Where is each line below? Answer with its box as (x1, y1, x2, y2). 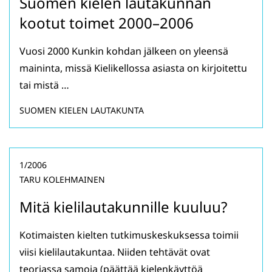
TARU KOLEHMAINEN (19, 174, 105, 186)
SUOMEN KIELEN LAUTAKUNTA (19, 104, 144, 117)
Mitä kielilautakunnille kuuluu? (19, 197, 227, 217)
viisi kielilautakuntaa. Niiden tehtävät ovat (19, 245, 210, 259)
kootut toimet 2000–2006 (19, 13, 194, 33)
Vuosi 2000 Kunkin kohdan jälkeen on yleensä (19, 44, 228, 58)
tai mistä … (19, 78, 69, 92)
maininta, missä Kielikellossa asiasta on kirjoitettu (19, 61, 247, 75)
